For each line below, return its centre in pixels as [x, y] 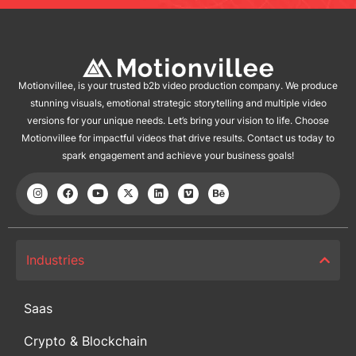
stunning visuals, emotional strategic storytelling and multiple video [178, 103]
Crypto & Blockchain [85, 341]
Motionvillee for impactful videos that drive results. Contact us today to [178, 137]
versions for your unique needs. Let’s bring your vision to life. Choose [178, 120]
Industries [55, 260]
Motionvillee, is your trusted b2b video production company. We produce [178, 85]
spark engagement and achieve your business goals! [178, 155]
